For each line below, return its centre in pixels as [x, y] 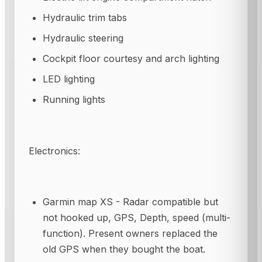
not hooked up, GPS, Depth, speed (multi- [137, 218]
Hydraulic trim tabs [85, 18]
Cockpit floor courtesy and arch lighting [131, 59]
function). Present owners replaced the [130, 234]
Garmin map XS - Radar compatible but [130, 202]
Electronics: [54, 151]
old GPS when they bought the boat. [124, 249]
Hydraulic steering [83, 38]
